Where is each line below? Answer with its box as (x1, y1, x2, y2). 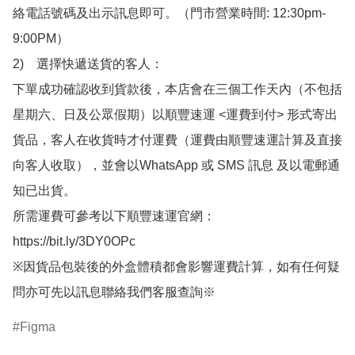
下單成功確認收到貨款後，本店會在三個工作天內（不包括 (13, 82, 342, 97)
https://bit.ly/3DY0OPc (13, 235, 136, 249)
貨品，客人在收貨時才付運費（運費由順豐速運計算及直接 (13, 133, 342, 147)
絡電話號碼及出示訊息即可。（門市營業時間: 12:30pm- (13, 6, 326, 21)
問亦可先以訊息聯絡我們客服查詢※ (13, 285, 216, 300)
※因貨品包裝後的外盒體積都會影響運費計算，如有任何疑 (13, 260, 340, 274)
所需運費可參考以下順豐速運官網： (13, 209, 216, 223)
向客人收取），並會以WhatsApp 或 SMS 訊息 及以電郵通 (13, 158, 340, 173)
